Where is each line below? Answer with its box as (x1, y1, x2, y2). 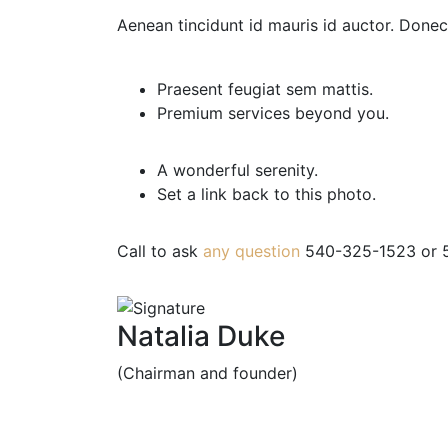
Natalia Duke (117, 318, 285, 353)
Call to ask (117, 241, 203, 261)
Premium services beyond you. (157, 103, 389, 123)
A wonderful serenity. (157, 160, 318, 180)
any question (203, 241, 300, 261)
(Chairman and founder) (117, 362, 298, 383)
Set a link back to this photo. (157, 184, 376, 204)
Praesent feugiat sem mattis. (157, 79, 373, 99)
